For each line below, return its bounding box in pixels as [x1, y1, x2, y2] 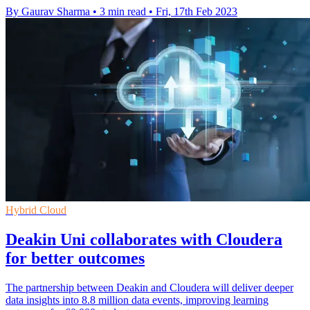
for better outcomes [6, 248, 145, 267]
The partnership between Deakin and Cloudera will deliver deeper [6, 281, 293, 293]
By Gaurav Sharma [6, 5, 90, 17]
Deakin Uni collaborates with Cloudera [6, 230, 282, 248]
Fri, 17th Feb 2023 [156, 5, 237, 17]
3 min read [100, 5, 146, 17]
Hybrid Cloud [6, 203, 66, 216]
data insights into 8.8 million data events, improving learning [6, 293, 268, 306]
